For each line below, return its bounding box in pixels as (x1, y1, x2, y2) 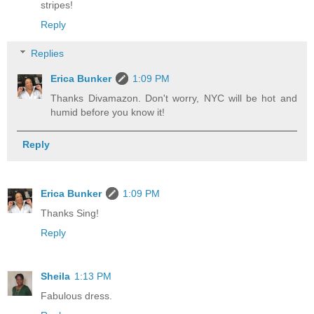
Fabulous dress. (41, 289, 112, 301)
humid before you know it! (50, 107, 165, 118)
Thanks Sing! (41, 207, 99, 219)
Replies (31, 48, 64, 60)
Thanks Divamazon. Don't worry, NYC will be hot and (50, 93, 297, 104)
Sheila (41, 270, 70, 282)
